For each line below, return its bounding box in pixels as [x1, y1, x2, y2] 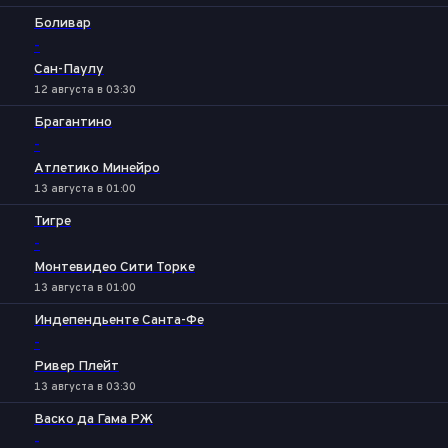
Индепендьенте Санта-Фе [34, 312, 204, 329]
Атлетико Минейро [34, 160, 160, 177]
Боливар [34, 15, 91, 32]
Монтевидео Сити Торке [34, 259, 195, 276]
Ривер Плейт [34, 358, 119, 375]
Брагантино [34, 114, 112, 131]
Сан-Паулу [34, 61, 104, 78]
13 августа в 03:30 [34, 380, 136, 394]
